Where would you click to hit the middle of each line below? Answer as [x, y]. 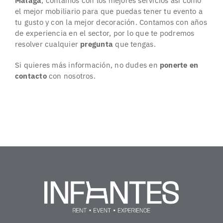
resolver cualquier [48, 44]
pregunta [97, 44]
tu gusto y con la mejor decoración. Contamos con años [111, 22]
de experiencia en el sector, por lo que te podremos [105, 33]
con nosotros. [71, 76]
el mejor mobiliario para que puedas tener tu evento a [109, 11]
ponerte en [179, 65]
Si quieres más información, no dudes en [87, 65]
